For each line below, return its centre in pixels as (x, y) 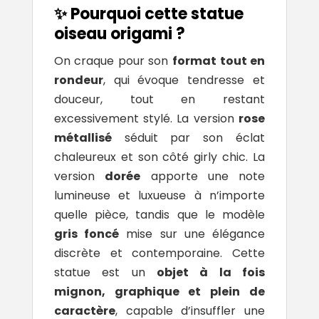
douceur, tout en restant (159, 99)
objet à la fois (211, 272)
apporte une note (203, 176)
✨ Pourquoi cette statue (148, 14)
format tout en (219, 61)
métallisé (83, 137)
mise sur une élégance (192, 234)
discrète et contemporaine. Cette (159, 253)
